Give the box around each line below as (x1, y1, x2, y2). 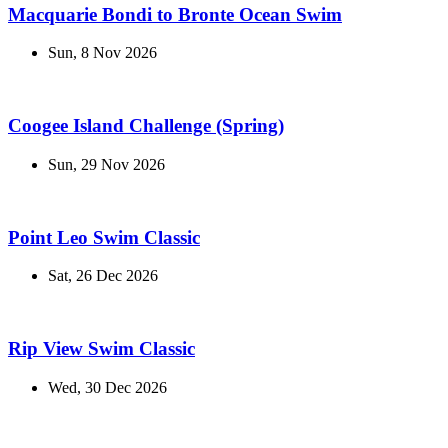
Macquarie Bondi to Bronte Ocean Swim (8, 3, 342, 25)
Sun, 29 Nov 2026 (48, 155, 165, 173)
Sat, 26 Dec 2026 (48, 267, 158, 285)
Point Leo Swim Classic (8, 226, 200, 248)
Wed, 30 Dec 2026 (48, 378, 167, 396)
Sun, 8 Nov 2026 (48, 44, 157, 62)
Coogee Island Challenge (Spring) (8, 115, 284, 137)
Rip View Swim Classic (8, 338, 195, 360)
